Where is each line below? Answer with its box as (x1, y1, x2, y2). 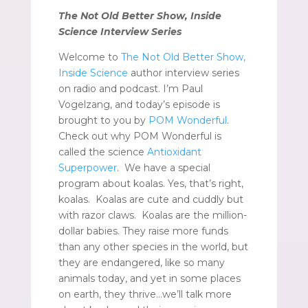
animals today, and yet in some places (58, 272, 241, 285)
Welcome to (58, 50, 121, 63)
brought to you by (58, 113, 148, 126)
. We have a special (116, 161, 210, 174)
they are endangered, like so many (58, 256, 225, 269)
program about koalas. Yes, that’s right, (58, 177, 243, 190)
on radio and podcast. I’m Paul (58, 82, 203, 95)
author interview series (127, 66, 239, 79)
